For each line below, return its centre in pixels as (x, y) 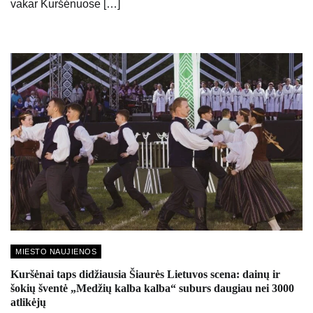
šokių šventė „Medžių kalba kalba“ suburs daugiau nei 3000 (152, 289)
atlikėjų (28, 303)
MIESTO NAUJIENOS (56, 251)
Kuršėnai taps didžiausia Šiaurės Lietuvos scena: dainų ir (145, 275)
